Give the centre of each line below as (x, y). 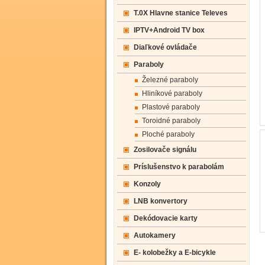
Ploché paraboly (168, 134)
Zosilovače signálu (165, 150)
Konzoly (147, 184)
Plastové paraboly (171, 107)
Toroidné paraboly (171, 121)
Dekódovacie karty (166, 218)
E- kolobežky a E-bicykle (175, 253)
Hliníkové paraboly (172, 93)
